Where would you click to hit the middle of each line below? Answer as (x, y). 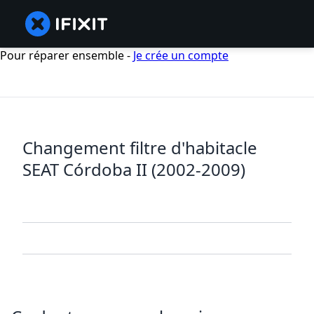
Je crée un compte (181, 55)
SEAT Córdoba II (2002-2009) (134, 170)
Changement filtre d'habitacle (140, 148)
